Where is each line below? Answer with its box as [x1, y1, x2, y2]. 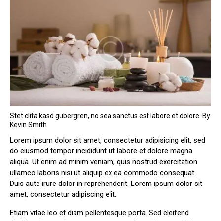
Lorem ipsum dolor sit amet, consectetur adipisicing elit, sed [10, 135, 205, 145]
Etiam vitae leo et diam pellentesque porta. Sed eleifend [10, 208, 189, 217]
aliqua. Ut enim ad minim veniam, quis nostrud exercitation [10, 157, 197, 166]
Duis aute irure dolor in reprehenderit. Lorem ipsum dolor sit [10, 179, 202, 188]
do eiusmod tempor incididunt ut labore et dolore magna [10, 146, 192, 155]
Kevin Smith [10, 120, 47, 129]
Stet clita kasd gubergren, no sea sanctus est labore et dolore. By [10, 111, 210, 120]
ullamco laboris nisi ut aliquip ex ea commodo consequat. [10, 168, 196, 177]
